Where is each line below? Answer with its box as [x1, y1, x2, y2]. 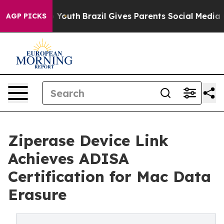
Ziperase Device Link [8, 131, 168, 150]
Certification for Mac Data [8, 167, 211, 186]
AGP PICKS [6, 11, 46, 20]
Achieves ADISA [8, 149, 129, 168]
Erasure [8, 185, 66, 204]
